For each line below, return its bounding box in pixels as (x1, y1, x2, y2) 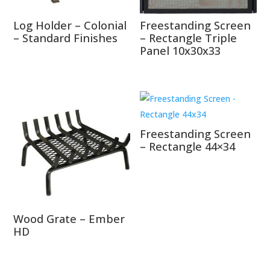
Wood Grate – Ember (13, 212, 125, 227)
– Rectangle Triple (140, 31, 237, 46)
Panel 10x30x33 (140, 43, 221, 58)
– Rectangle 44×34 (140, 139, 236, 154)
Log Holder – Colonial (13, 18, 127, 33)
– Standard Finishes (13, 31, 118, 46)
